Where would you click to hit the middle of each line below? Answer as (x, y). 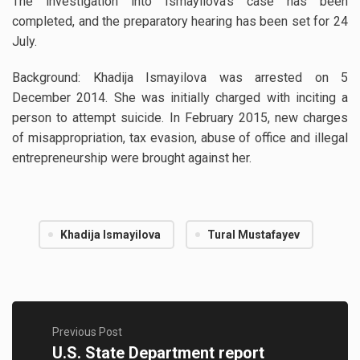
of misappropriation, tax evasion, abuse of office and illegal (180, 138)
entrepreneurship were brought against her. (132, 158)
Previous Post (87, 332)
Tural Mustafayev (254, 235)
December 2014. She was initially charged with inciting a (180, 98)
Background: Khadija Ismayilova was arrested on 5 (180, 78)
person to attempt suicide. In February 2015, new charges (180, 118)
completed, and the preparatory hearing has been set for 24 (180, 22)
